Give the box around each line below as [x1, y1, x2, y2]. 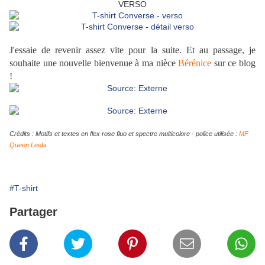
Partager [9, 205, 57, 219]
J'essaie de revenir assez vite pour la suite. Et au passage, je [9, 45, 256, 56]
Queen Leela [9, 141, 46, 149]
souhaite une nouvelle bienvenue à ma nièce [9, 58, 179, 69]
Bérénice [178, 58, 212, 69]
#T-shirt [9, 183, 38, 193]
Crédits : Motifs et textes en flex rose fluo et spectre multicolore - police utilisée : [9, 130, 239, 138]
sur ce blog [211, 58, 256, 69]
